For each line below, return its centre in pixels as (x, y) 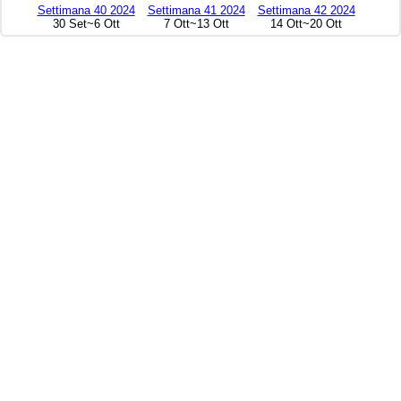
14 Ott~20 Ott (306, 24)
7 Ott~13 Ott (196, 24)
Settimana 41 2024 (196, 11)
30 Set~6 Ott (86, 24)
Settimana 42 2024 (306, 11)
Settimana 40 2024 (86, 11)
